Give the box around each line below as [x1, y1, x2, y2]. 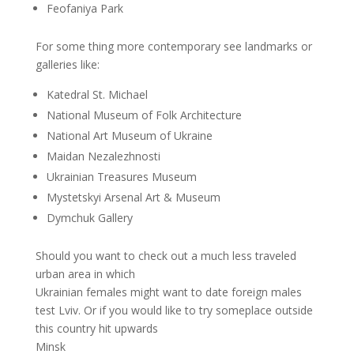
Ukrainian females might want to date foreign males [35, 284, 302, 299]
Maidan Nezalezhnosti [46, 149, 160, 164]
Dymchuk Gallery [46, 210, 133, 225]
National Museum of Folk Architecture [46, 107, 242, 122]
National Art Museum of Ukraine [46, 128, 213, 143]
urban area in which [35, 266, 135, 281]
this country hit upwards [35, 321, 158, 336]
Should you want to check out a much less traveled [35, 248, 296, 263]
